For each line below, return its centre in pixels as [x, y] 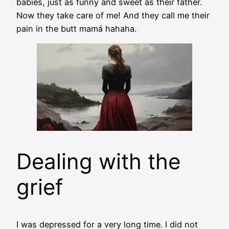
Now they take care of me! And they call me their [113, 15]
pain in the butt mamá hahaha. [76, 28]
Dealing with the [98, 161]
